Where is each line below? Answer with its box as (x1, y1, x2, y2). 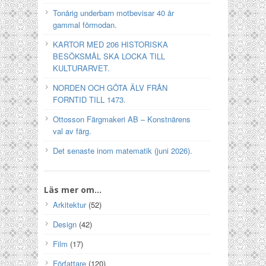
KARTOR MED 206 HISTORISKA (53, 39, 168, 50)
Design (53, 218, 77, 230)
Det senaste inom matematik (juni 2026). (53, 145, 192, 156)
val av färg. (53, 125, 91, 137)
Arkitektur (53, 199, 86, 210)
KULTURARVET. (53, 62, 110, 74)
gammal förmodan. (53, 19, 117, 30)
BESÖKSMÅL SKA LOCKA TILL (53, 50, 165, 62)
